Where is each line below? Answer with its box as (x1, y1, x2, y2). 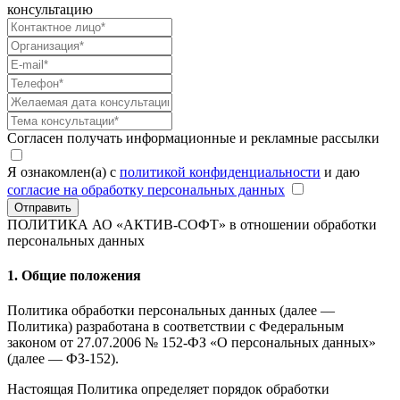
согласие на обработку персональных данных (7, 181, 285, 197)
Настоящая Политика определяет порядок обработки (7, 381, 329, 397)
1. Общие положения (7, 268, 141, 284)
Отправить (14, 200, 71, 214)
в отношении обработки (229, 216, 377, 232)
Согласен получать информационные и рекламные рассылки (7, 129, 379, 146)
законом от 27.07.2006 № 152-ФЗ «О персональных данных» (7, 335, 376, 351)
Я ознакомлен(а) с (7, 163, 120, 179)
